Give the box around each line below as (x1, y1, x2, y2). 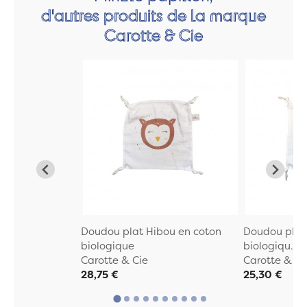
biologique (80, 238, 134, 253)
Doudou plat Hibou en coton (80, 223, 221, 238)
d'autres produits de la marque (41, 4, 266, 26)
